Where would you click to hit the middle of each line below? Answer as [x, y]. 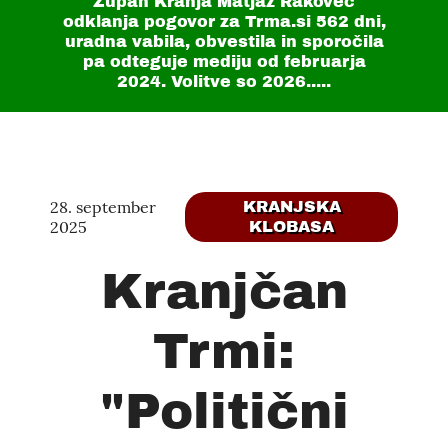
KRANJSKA [291, 206]
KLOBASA [292, 226]
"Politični [224, 411]
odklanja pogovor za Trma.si [189, 21]
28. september [103, 207]
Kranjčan [224, 291]
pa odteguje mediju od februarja [224, 61]
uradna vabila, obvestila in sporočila [224, 41]
